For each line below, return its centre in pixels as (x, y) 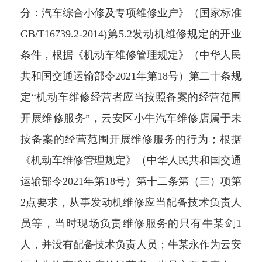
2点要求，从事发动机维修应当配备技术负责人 (131, 203)
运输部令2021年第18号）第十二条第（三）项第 (131, 182)
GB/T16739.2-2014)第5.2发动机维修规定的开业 (131, 34)
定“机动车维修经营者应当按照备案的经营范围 (131, 97)
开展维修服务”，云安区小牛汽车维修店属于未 (131, 118)
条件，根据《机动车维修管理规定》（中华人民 (131, 55)
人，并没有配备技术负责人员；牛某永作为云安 (131, 245)
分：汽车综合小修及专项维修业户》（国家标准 (131, 13)
